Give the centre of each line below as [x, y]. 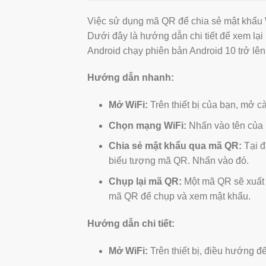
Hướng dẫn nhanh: [131, 78]
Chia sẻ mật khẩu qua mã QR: [175, 146]
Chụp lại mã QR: [145, 181]
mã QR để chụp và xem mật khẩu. [179, 196]
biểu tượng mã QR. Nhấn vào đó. [178, 161]
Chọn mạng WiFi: [147, 125]
